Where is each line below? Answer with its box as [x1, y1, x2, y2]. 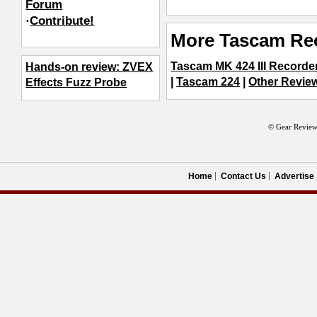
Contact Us [221, 172, 267, 180]
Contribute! [30, 13, 95, 28]
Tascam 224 [176, 75, 241, 88]
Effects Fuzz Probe [25, 76, 127, 89]
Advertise [275, 172, 315, 180]
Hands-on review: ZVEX [25, 61, 154, 74]
